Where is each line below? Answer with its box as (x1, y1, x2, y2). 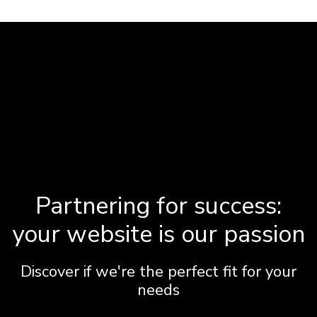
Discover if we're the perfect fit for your (21, 261, 296, 283)
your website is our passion (12, 218, 305, 251)
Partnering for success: (35, 190, 282, 223)
